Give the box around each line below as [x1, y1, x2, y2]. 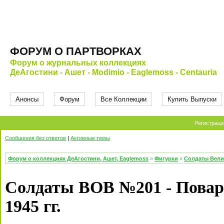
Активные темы [70, 135, 110, 141]
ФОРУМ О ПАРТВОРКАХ [10, 45, 141, 57]
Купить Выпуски [167, 95, 216, 103]
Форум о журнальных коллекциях [10, 58, 146, 67]
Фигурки [154, 155, 178, 161]
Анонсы [15, 95, 38, 103]
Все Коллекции [100, 95, 146, 103]
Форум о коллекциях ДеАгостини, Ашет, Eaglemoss [8, 155, 148, 161]
